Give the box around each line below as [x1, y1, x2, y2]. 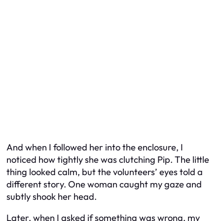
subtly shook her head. [6, 190, 97, 202]
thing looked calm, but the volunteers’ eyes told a [6, 166, 203, 178]
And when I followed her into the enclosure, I [6, 141, 183, 153]
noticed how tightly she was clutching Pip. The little [6, 153, 209, 165]
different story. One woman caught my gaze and [6, 178, 202, 190]
